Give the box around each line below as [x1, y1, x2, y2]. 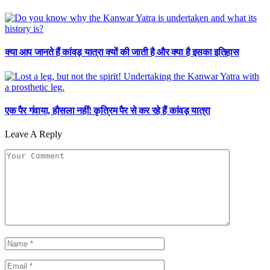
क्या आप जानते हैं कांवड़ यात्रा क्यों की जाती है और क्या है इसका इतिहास [5, 47, 239, 58]
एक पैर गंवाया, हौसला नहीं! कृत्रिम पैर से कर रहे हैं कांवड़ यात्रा [5, 105, 210, 116]
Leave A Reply [5, 129, 62, 140]
